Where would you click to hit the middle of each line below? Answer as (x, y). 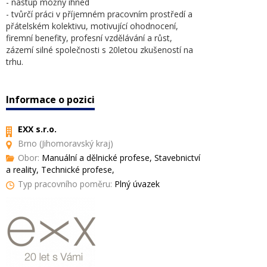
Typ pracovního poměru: (65, 184)
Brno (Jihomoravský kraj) (66, 143)
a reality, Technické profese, (60, 170)
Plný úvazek (136, 184)
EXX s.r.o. (37, 129)
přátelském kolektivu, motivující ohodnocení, (92, 26)
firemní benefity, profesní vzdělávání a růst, (89, 38)
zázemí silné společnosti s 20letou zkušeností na (100, 50)
